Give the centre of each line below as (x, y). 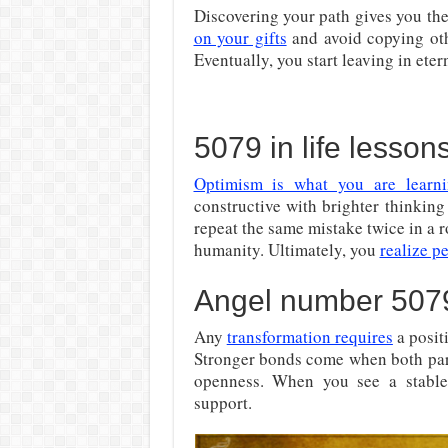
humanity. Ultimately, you (286, 249)
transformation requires (309, 336)
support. (222, 402)
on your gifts (240, 37)
